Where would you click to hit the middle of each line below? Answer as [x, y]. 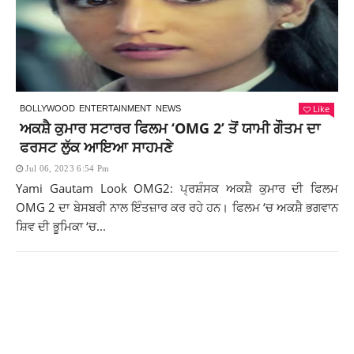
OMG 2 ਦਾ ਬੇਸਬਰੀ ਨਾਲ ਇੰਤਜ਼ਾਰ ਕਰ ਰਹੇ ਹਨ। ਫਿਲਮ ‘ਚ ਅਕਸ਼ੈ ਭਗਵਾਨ [177, 207]
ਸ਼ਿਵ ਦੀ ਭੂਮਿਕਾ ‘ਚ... [61, 226]
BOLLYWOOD [47, 109]
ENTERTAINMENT [115, 109]
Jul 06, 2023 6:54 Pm [68, 169]
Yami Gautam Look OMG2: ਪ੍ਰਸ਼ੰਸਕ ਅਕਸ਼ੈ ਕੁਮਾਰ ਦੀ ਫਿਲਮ [177, 188]
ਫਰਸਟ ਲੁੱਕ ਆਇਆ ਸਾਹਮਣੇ [96, 147]
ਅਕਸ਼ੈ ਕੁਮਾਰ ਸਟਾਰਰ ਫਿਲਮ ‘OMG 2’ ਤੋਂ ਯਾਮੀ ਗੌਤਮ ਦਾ [170, 128]
